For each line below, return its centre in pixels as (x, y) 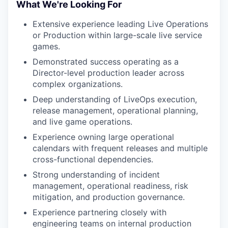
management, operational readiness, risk (110, 186)
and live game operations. (82, 122)
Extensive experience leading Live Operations (120, 24)
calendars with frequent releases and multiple (120, 148)
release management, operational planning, (115, 110)
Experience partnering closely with (99, 212)
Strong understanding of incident (96, 175)
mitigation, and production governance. (109, 197)
